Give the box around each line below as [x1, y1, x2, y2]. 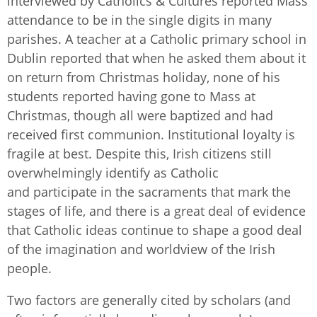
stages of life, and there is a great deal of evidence [7, 202, 306, 220]
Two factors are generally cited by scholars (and [7, 292, 291, 309]
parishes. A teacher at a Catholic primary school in [7, 30, 306, 48]
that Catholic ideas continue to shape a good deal [7, 221, 302, 239]
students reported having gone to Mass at [7, 88, 255, 105]
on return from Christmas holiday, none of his [7, 69, 280, 86]
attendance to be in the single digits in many [7, 11, 272, 29]
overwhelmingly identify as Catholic [7, 164, 219, 182]
